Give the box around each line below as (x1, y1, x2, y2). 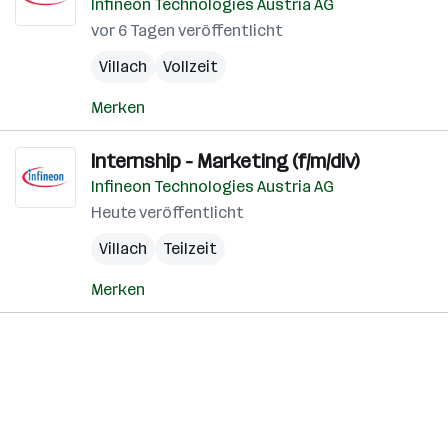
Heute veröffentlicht (91, 203, 244, 222)
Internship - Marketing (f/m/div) (91, 149, 359, 173)
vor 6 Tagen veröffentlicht (91, 21, 283, 40)
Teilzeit (163, 239, 217, 258)
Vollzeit (163, 57, 218, 76)
